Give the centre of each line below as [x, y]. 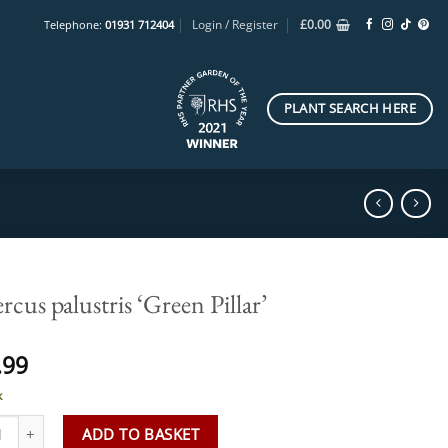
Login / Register [235, 24]
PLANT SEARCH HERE [349, 109]
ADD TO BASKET [141, 434]
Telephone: [74, 24]
